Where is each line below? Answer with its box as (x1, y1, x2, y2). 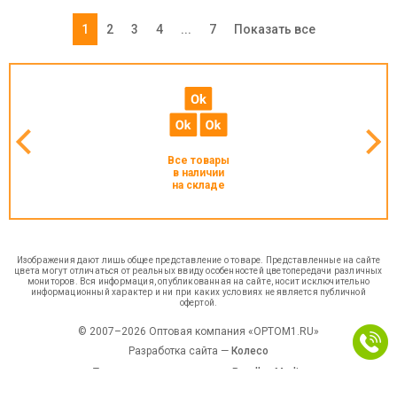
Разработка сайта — (128, 345, 231, 357)
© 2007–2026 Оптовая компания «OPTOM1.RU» (78, 325, 319, 338)
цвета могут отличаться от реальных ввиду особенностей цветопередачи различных (14, 266, 383, 276)
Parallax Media (231, 366, 305, 378)
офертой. (179, 298, 218, 307)
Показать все (234, 22, 315, 36)
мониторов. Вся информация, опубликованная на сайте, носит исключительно (27, 276, 370, 286)
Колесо (231, 345, 269, 357)
